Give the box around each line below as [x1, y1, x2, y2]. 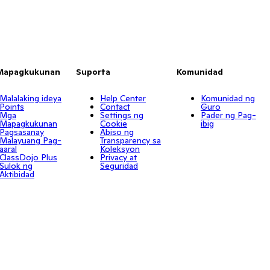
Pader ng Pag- [200, 110, 256, 121]
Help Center [99, 93, 146, 104]
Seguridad [99, 160, 138, 171]
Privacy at [99, 152, 137, 163]
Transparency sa [99, 135, 161, 146]
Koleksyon [99, 143, 140, 154]
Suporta [75, 66, 110, 77]
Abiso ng [99, 127, 134, 137]
